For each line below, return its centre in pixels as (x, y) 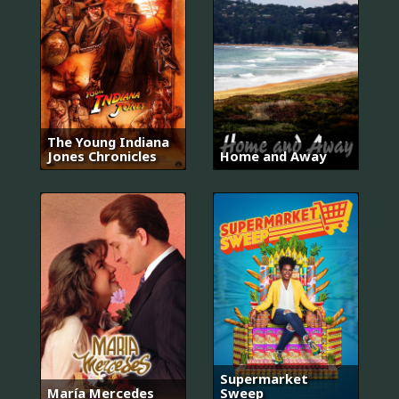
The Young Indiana (108, 142)
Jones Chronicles (102, 156)
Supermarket (264, 378)
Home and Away (273, 156)
